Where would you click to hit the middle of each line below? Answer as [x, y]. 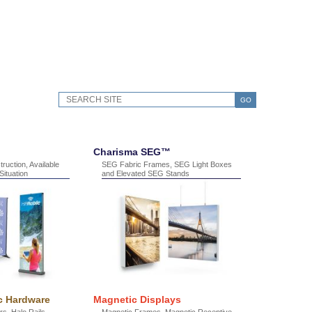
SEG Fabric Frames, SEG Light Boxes [167, 164]
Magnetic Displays [137, 299]
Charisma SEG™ [132, 152]
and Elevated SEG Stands [146, 173]
